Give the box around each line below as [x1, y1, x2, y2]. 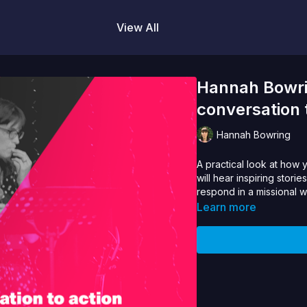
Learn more [197, 200, 257, 214]
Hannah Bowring [217, 128, 291, 140]
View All [116, 21, 159, 34]
